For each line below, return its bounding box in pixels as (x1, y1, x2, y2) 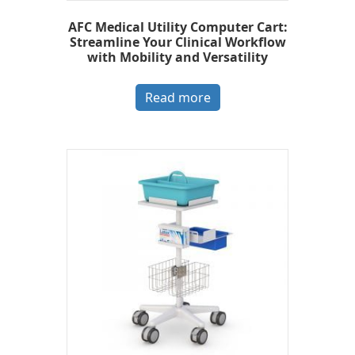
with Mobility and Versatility (87, 48, 268, 67)
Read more (144, 89, 211, 107)
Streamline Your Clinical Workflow (69, 33, 286, 52)
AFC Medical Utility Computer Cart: (67, 18, 288, 36)
